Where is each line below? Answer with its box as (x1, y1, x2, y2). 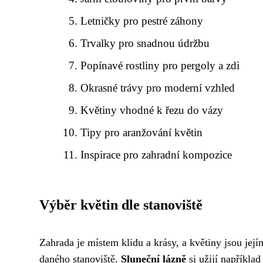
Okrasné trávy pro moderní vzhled (80, 82, 235, 94)
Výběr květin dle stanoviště (39, 197, 203, 213)
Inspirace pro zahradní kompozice (80, 149, 232, 161)
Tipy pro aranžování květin (80, 126, 203, 139)
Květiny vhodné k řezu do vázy (80, 104, 224, 116)
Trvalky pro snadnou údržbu (80, 37, 210, 49)
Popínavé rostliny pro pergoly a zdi (80, 59, 240, 72)
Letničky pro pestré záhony (80, 15, 204, 27)
